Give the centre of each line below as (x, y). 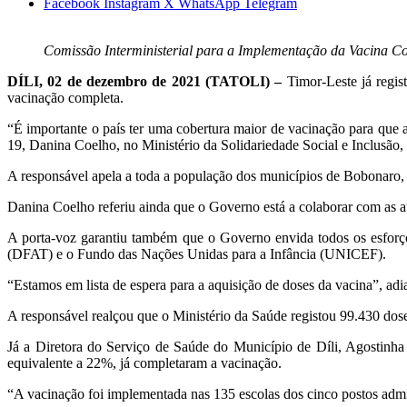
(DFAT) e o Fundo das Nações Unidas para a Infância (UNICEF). (197, 254)
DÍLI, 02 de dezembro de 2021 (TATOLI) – (145, 82)
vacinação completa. (65, 98)
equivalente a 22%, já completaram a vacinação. (144, 363)
